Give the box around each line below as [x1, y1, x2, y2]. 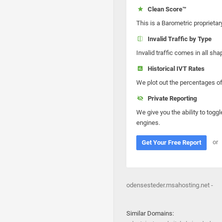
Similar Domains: [126, 210, 174, 217]
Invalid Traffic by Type [144, 35, 212, 43]
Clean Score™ [144, 5, 186, 13]
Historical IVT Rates [144, 65, 205, 72]
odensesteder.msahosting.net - [126, 181, 213, 189]
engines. [136, 119, 160, 126]
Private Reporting [144, 95, 197, 102]
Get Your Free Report [142, 139, 201, 146]
